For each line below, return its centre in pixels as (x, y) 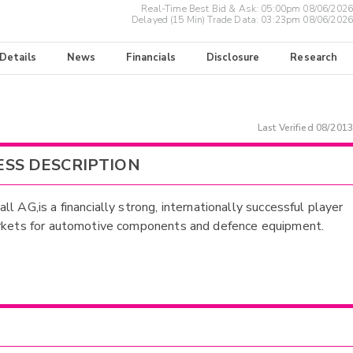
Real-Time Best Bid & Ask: (201, 9)
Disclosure (233, 58)
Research (314, 58)
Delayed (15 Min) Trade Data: (196, 20)
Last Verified (286, 127)
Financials (151, 58)
